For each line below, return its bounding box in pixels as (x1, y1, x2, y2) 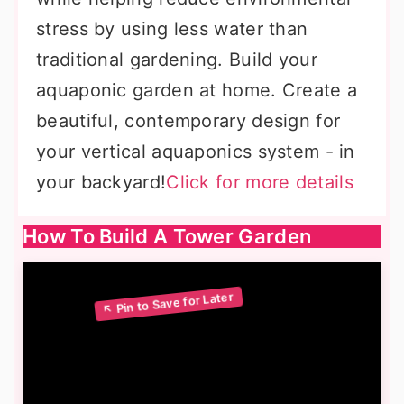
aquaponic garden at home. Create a (36, 79, 358, 101)
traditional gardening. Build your (36, 49, 317, 70)
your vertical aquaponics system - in (36, 141, 355, 162)
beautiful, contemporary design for (36, 110, 341, 132)
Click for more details (166, 171, 353, 193)
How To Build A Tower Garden (23, 225, 312, 248)
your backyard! (36, 171, 167, 193)
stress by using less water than (36, 18, 308, 40)
